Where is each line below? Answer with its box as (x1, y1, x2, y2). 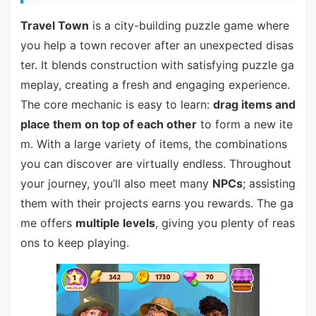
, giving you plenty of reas (154, 215, 295, 230)
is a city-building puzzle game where (88, 18, 289, 32)
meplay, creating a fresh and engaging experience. (20, 77, 290, 92)
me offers (20, 215, 75, 230)
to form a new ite (196, 116, 293, 131)
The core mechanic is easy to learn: (20, 97, 213, 111)
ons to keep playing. (20, 235, 129, 250)
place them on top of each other (20, 116, 197, 131)
